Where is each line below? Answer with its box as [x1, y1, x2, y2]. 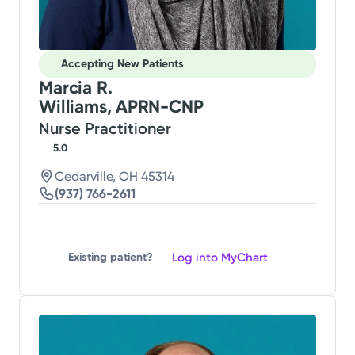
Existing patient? [68, 250, 153, 265]
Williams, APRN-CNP [39, 95, 204, 117]
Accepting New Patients [61, 57, 185, 71]
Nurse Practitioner [39, 118, 172, 138]
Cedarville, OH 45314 [55, 168, 175, 184]
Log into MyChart [172, 250, 268, 265]
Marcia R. [39, 76, 113, 98]
